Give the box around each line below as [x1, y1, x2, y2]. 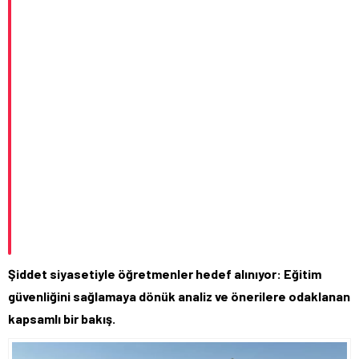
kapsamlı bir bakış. [8, 311, 115, 326]
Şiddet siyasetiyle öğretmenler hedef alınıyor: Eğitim [8, 266, 321, 281]
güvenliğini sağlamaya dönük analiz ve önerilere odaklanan [8, 288, 350, 304]
